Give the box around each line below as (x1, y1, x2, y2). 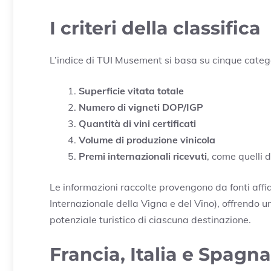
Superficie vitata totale (79, 84, 184, 97)
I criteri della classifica (50, 16, 261, 39)
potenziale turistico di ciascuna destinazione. (50, 213, 251, 226)
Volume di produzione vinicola (79, 133, 215, 146)
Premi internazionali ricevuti (79, 149, 207, 162)
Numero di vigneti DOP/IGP (79, 100, 203, 113)
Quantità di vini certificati (79, 117, 196, 129)
